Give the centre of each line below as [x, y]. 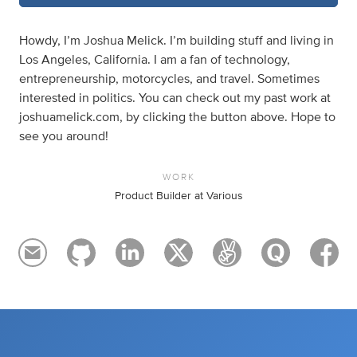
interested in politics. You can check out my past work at [175, 98]
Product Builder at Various [178, 196]
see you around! [64, 136]
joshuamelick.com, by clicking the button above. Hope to [177, 117]
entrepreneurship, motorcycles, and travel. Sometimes [169, 78]
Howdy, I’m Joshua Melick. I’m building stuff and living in [177, 40]
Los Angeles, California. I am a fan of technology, [155, 59]
